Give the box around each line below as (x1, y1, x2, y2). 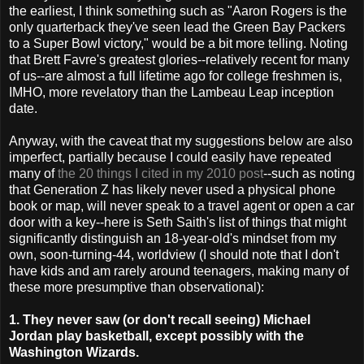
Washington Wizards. (9, 345, 139, 360)
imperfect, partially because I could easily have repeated (9, 150, 331, 165)
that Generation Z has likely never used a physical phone (9, 183, 336, 197)
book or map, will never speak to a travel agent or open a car (9, 199, 354, 214)
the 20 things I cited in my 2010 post (58, 167, 263, 181)
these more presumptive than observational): (9, 280, 264, 295)
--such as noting (263, 167, 355, 181)
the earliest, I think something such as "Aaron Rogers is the (9, 4, 347, 19)
